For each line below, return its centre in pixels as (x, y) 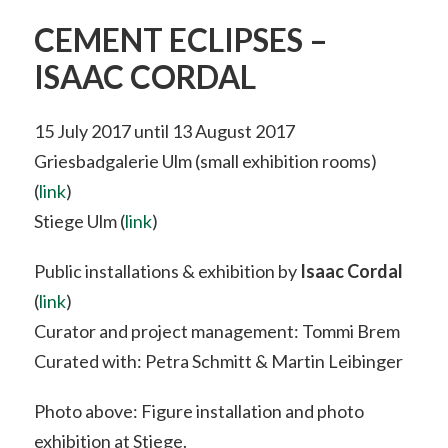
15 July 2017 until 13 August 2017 (164, 130)
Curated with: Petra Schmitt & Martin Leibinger (218, 360)
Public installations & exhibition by (166, 270)
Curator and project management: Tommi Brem (216, 330)
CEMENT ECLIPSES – (180, 39)
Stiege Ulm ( (79, 220)
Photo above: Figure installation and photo (198, 410)
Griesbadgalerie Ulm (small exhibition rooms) (205, 160)
